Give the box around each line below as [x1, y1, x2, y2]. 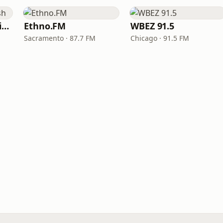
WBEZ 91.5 [130, 20, 175, 32]
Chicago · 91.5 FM [130, 33, 189, 43]
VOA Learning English [1, 20, 9, 32]
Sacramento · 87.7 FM [24, 33, 96, 43]
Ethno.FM [24, 20, 66, 32]
